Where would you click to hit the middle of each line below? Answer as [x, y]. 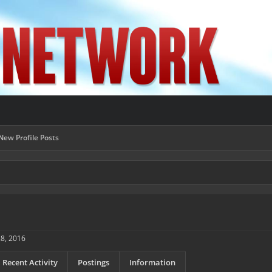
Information [152, 262]
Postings [93, 262]
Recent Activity [30, 262]
